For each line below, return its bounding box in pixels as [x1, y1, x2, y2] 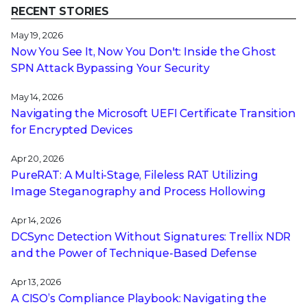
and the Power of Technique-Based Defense [11, 247, 257, 260]
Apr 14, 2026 [11, 215, 62, 226]
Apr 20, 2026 [11, 153, 64, 164]
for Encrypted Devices [11, 123, 133, 137]
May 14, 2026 [11, 92, 64, 103]
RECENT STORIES [11, 5, 109, 19]
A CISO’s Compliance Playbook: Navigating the [11, 292, 267, 306]
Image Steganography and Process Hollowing [11, 185, 266, 199]
